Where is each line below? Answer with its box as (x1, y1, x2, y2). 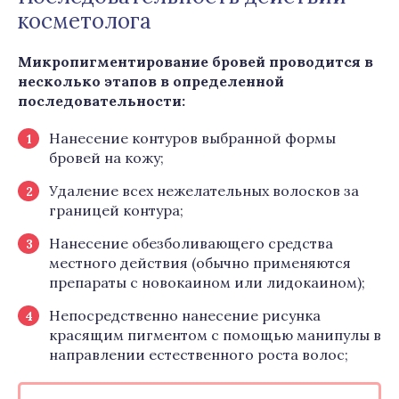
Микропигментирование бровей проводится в (18, 53, 373, 70)
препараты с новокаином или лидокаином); (49, 273, 365, 291)
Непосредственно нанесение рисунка (49, 306, 321, 324)
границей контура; (49, 201, 183, 219)
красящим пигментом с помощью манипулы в (49, 326, 381, 344)
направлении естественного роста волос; (49, 346, 348, 363)
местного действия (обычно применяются (49, 254, 351, 272)
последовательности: (18, 92, 185, 110)
